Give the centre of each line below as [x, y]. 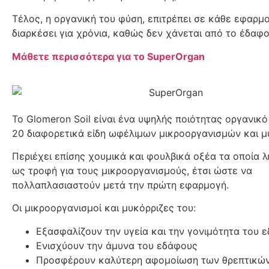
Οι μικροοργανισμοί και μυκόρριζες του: [104, 208]
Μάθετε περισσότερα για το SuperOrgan [108, 56]
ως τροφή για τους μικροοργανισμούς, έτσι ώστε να [132, 170]
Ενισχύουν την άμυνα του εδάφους [117, 245]
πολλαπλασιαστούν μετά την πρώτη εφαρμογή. [120, 185]
